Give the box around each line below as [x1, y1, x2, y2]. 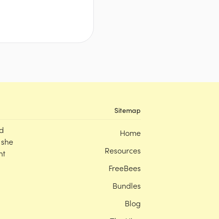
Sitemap [114, 105, 141, 115]
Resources [105, 144, 141, 155]
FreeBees [109, 162, 141, 173]
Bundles [112, 179, 141, 191]
